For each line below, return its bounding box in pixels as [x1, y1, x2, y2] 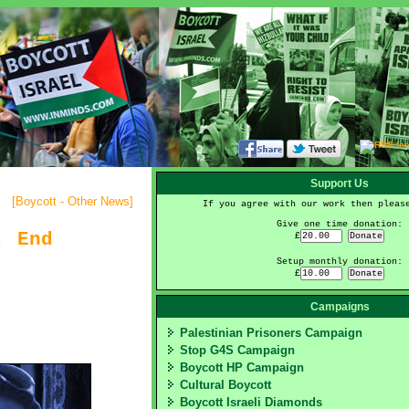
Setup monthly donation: [277, 257, 403, 267]
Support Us [310, 177, 369, 190]
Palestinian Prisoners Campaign [180, 326, 362, 340]
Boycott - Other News [16, 194, 130, 208]
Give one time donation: [277, 219, 403, 229]
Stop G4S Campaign [180, 343, 295, 357]
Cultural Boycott [180, 378, 271, 392]
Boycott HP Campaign [180, 361, 304, 374]
